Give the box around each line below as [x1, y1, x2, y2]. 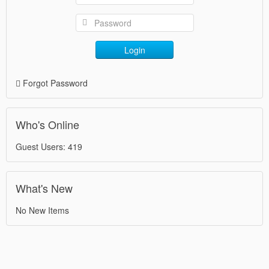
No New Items [16, 204, 69, 216]
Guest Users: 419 [16, 141, 82, 153]
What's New [16, 180, 73, 196]
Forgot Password [23, 77, 88, 89]
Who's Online [16, 116, 79, 132]
